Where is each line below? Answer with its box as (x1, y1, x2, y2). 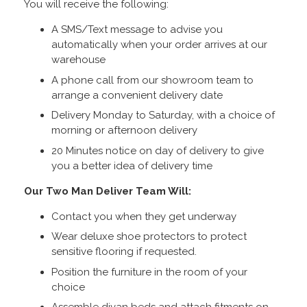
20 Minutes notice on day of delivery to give (51, 144, 264, 157)
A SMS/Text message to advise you (51, 23, 223, 36)
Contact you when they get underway (51, 210, 236, 223)
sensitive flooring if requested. (51, 245, 197, 258)
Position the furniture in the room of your (51, 265, 247, 278)
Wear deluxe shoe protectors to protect (51, 230, 247, 243)
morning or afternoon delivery (51, 124, 197, 137)
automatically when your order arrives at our (51, 38, 267, 51)
